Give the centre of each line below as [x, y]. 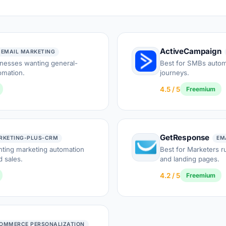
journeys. [175, 72]
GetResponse [185, 138]
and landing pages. [190, 159]
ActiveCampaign [191, 51]
